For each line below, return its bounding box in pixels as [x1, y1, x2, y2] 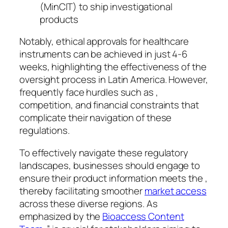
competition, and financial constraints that [19, 98, 199, 112]
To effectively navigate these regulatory [19, 146, 188, 159]
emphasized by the [19, 209, 103, 223]
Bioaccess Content [102, 209, 184, 223]
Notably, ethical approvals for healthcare [19, 35, 189, 48]
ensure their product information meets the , [19, 171, 208, 185]
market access [145, 184, 207, 197]
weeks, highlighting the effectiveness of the [19, 60, 207, 74]
